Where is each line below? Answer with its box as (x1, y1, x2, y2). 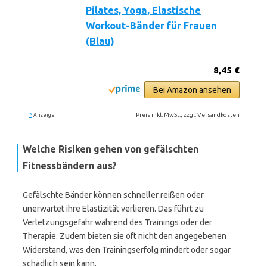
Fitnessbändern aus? (23, 160, 117, 171)
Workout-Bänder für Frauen (86, 20, 217, 31)
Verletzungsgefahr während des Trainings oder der (23, 218, 212, 227)
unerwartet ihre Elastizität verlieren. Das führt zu (23, 204, 204, 213)
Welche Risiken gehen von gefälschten (23, 144, 198, 154)
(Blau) (86, 36, 114, 46)
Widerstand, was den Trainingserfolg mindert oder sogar (23, 245, 231, 254)
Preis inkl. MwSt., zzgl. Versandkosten (136, 111, 240, 118)
